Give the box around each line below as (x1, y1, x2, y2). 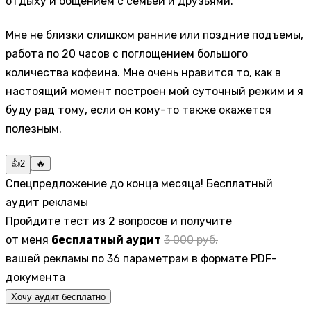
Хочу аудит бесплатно (11, 292, 106, 303)
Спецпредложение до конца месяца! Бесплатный (6, 177, 273, 191)
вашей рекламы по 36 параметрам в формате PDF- (6, 252, 277, 266)
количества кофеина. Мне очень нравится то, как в (6, 65, 281, 79)
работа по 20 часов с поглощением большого (6, 47, 248, 60)
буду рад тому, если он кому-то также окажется (6, 103, 271, 117)
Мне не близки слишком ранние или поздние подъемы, (6, 28, 303, 42)
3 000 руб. (164, 233, 218, 247)
